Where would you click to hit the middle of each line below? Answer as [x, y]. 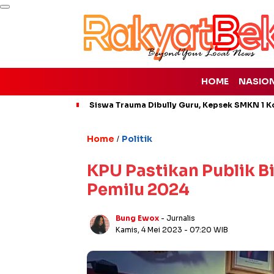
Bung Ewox [137, 218]
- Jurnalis [178, 218]
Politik [137, 139]
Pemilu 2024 [138, 190]
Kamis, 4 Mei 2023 [150, 230]
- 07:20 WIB [206, 230]
